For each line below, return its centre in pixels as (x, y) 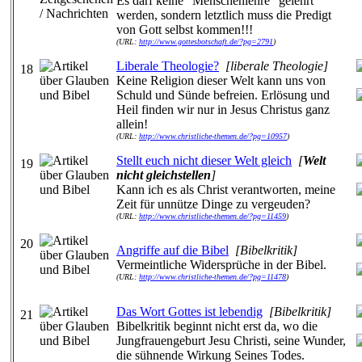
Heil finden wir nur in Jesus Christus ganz (223, 109)
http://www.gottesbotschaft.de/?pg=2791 (206, 42)
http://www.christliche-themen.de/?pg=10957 (213, 136)
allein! (132, 124)
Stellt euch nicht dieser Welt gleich (204, 160)
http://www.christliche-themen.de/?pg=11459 (213, 216)
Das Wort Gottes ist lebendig (189, 311)
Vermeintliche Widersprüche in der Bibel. (221, 265)
